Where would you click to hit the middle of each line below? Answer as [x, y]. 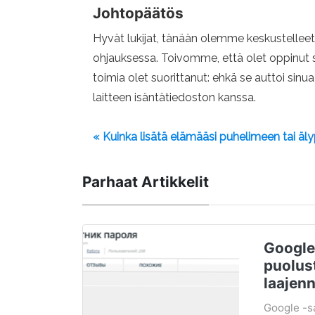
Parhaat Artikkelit [146, 182]
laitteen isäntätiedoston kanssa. [174, 97]
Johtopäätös [138, 13]
